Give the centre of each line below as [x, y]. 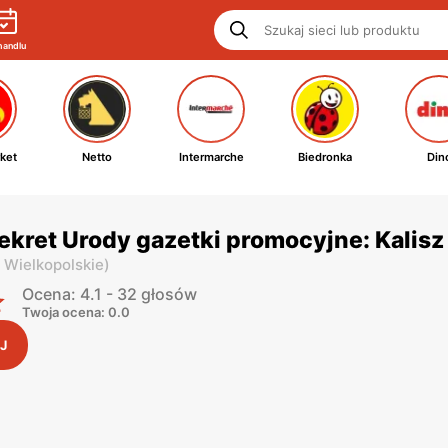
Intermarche [211, 157]
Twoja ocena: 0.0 [76, 312]
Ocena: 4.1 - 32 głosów [109, 294]
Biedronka [325, 157]
